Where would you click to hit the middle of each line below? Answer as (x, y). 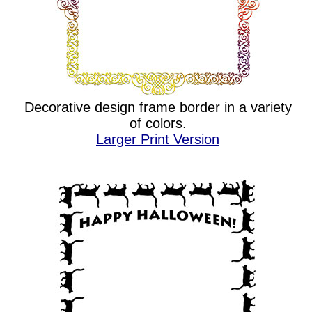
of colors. (158, 123)
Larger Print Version (158, 139)
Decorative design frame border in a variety (158, 107)
